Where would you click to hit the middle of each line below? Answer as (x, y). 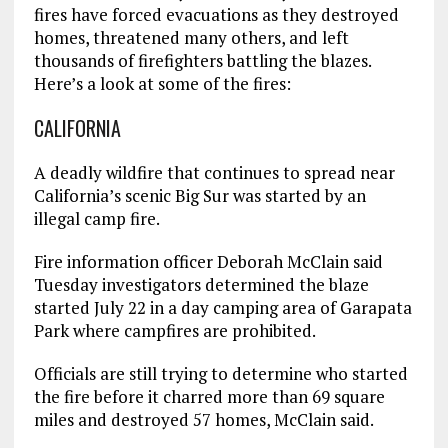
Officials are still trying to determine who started (220, 373)
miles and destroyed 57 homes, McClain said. (203, 419)
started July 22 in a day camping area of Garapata (222, 307)
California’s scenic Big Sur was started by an (199, 195)
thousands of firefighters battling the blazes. (202, 60)
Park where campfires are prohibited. (174, 330)
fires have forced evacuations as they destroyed (216, 14)
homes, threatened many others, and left (191, 37)
